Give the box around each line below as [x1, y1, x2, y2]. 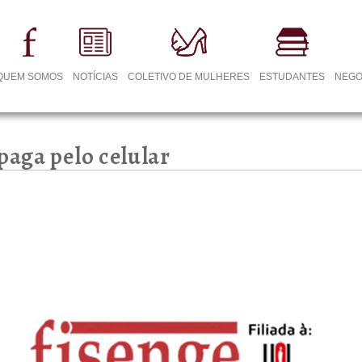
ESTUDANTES [259, 71, 326, 82]
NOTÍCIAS [73, 71, 119, 82]
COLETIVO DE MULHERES [128, 71, 250, 82]
